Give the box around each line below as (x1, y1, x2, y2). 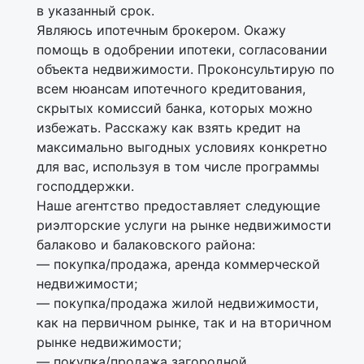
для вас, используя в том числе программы (37, 158, 319, 175)
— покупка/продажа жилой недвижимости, (37, 295, 318, 311)
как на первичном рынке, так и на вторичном (37, 314, 331, 331)
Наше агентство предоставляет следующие (37, 197, 320, 214)
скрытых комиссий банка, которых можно (37, 100, 313, 116)
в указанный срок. (37, 2, 154, 19)
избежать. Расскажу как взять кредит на (37, 119, 301, 136)
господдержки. (37, 178, 134, 194)
